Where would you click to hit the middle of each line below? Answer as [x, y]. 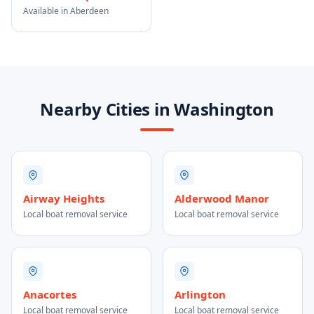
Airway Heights [64, 198]
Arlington [200, 294]
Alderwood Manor [222, 198]
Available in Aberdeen [66, 11]
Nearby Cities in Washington [157, 109]
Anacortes [50, 294]
